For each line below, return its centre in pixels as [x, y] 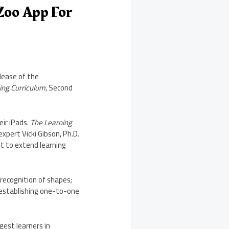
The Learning [51, 123]
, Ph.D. [70, 134]
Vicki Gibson [41, 134]
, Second [59, 88]
